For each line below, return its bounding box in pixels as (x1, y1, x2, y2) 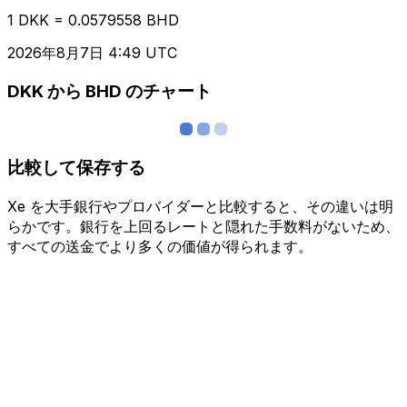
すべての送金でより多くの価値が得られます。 (7, 236, 313, 255)
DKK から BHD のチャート (7, 81, 212, 103)
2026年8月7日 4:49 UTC (7, 43, 177, 62)
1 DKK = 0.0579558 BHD (7, 10, 179, 29)
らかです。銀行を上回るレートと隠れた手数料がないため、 (7, 216, 400, 235)
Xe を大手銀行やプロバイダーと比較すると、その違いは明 (7, 196, 393, 215)
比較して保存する (7, 156, 145, 178)
